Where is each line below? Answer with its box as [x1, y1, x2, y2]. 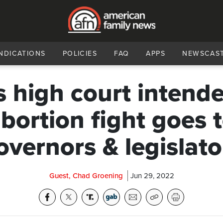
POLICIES [62, 49, 98, 58]
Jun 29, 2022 [130, 171, 174, 180]
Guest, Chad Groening [49, 171, 123, 180]
